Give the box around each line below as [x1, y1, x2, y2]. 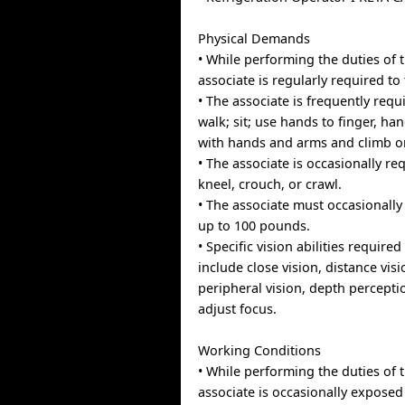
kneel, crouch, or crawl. [198, 175, 343, 193]
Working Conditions [198, 342, 322, 359]
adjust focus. [198, 300, 278, 317]
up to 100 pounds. [198, 217, 311, 234]
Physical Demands [198, 30, 311, 47]
